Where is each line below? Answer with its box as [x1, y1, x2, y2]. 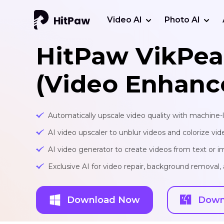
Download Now [67, 194, 140, 205]
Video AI [106, 15, 142, 24]
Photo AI [164, 15, 200, 24]
